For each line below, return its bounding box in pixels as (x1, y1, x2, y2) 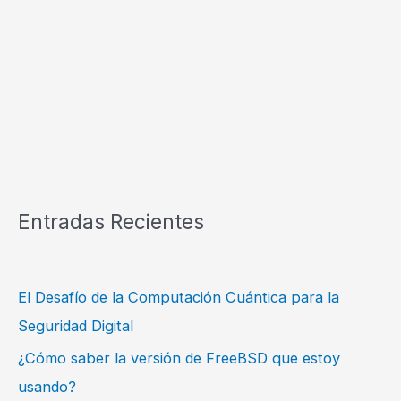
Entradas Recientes (18, 209, 204, 234)
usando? (18, 377, 76, 396)
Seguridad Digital (18, 316, 133, 335)
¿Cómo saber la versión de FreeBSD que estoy (18, 348, 340, 367)
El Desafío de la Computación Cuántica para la (18, 287, 339, 306)
